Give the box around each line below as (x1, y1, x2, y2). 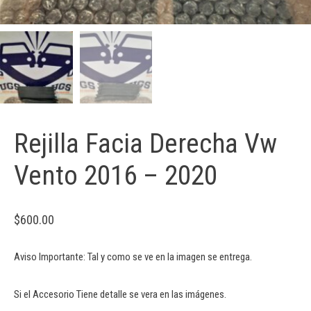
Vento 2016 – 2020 (14, 160, 217, 192)
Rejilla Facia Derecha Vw (14, 128, 277, 160)
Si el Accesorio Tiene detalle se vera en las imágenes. (14, 288, 226, 301)
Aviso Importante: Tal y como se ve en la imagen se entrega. (14, 251, 252, 264)
